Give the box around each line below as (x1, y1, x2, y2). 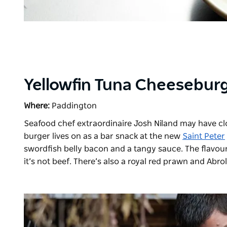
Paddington (50, 102, 97, 110)
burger (24, 132, 50, 141)
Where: (24, 102, 50, 110)
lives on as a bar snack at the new (50, 132, 182, 141)
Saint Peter (182, 132, 225, 141)
